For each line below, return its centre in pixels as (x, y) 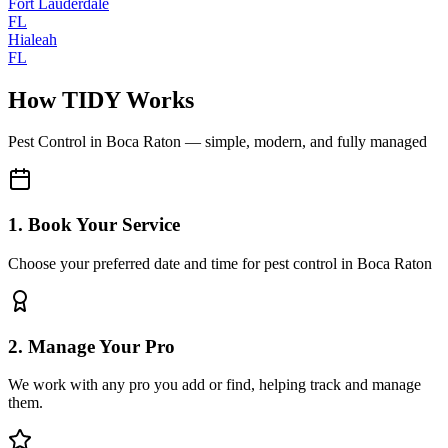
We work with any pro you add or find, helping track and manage (214, 385)
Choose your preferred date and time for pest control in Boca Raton (220, 263)
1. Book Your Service (94, 225)
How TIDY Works (101, 99)
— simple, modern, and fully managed (304, 142)
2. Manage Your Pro (91, 346)
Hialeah (32, 39)
